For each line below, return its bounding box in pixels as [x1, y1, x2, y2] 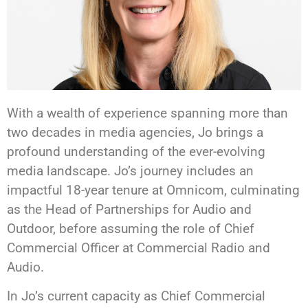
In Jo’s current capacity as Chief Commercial [7, 288, 265, 305]
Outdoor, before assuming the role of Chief [7, 220, 254, 236]
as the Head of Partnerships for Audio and [7, 201, 252, 217]
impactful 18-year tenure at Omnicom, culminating [7, 181, 300, 198]
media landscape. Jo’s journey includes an [7, 162, 254, 179]
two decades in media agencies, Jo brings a [7, 124, 263, 140]
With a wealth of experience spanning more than [7, 104, 288, 121]
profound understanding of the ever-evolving [7, 143, 265, 159]
